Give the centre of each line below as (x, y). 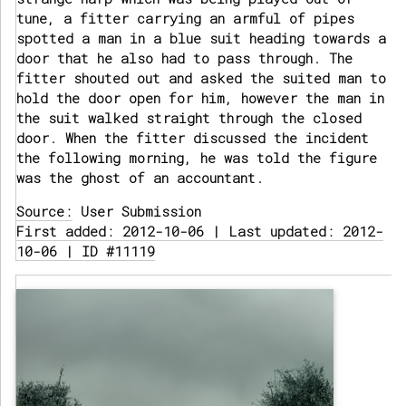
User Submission (137, 212)
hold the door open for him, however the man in (200, 98)
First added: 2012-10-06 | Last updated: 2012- (200, 232)
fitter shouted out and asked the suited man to (201, 78)
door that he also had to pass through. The (184, 58)
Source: (44, 212)
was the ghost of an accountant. (140, 178)
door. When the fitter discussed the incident (193, 138)
